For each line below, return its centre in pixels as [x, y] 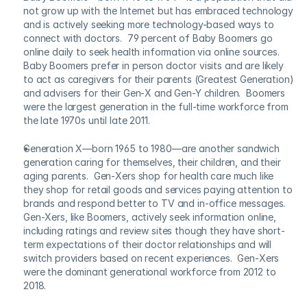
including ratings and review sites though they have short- [154, 231]
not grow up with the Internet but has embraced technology [159, 11]
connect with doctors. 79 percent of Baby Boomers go [148, 38]
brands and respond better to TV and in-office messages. [155, 203]
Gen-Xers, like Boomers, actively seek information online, [150, 217]
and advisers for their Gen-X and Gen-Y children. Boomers [155, 93]
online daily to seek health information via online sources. [154, 52]
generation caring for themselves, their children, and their [152, 162]
